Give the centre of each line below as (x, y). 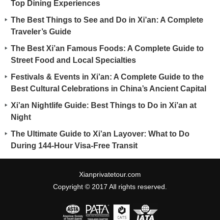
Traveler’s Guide (41, 32)
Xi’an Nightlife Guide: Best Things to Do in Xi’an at (104, 105)
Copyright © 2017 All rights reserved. (110, 187)
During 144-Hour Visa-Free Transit (74, 146)
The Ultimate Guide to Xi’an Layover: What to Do (100, 134)
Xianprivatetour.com (110, 175)
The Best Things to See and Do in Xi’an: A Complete (107, 20)
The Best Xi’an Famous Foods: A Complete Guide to (107, 48)
